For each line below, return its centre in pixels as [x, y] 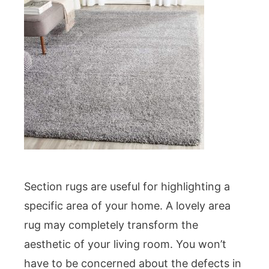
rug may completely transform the [111, 225]
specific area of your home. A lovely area [127, 205]
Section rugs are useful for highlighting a [127, 186]
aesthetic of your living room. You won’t [125, 244]
